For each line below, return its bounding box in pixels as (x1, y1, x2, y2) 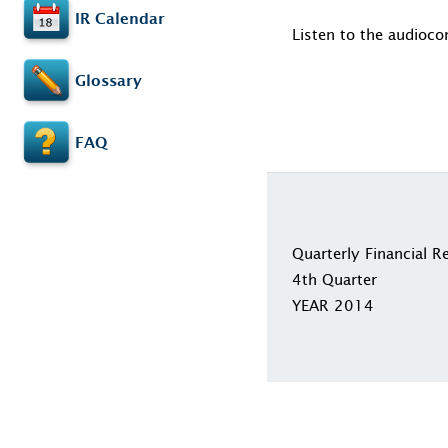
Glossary (75, 72, 142, 89)
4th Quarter (292, 270, 377, 288)
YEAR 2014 (292, 296, 374, 314)
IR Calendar (75, 10, 165, 27)
